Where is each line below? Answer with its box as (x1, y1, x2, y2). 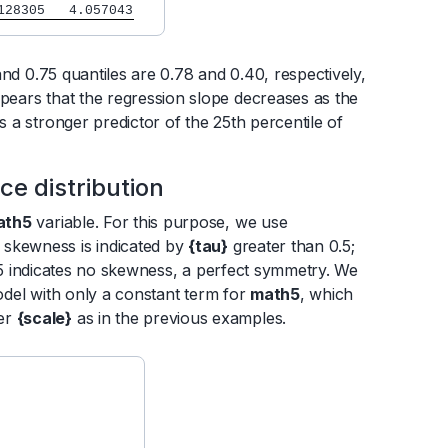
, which (299, 284, 354, 305)
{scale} (16, 308, 73, 329)
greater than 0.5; (228, 236, 355, 257)
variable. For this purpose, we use (31, 212, 288, 233)
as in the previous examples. (72, 308, 287, 329)
